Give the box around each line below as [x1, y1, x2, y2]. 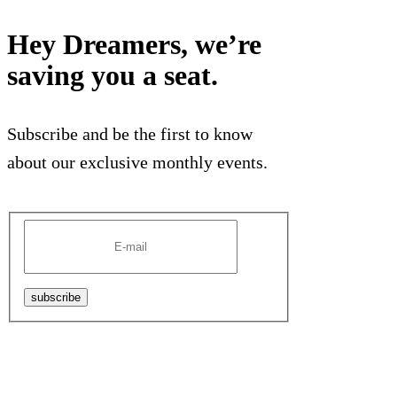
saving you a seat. [7, 59, 218, 91]
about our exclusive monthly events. [7, 152, 268, 172]
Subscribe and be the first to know [7, 124, 253, 144]
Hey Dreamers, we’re [7, 28, 261, 60]
